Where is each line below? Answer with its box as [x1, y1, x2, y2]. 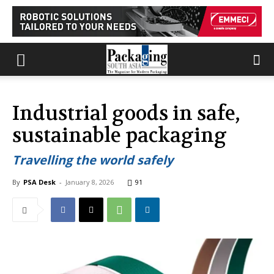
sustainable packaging [12, 123, 227, 148]
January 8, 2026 [65, 177, 114, 187]
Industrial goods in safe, [12, 101, 240, 126]
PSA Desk [23, 177, 56, 187]
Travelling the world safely [12, 152, 173, 168]
